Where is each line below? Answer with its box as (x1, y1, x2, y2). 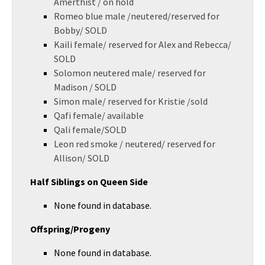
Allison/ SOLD (54, 152, 109, 164)
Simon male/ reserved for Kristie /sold (54, 95, 208, 107)
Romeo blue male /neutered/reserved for (54, 10, 219, 22)
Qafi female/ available (54, 109, 144, 121)
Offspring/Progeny (30, 223, 110, 235)
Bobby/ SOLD (54, 24, 107, 36)
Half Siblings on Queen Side (30, 176, 148, 188)
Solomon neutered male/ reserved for (54, 67, 206, 79)
